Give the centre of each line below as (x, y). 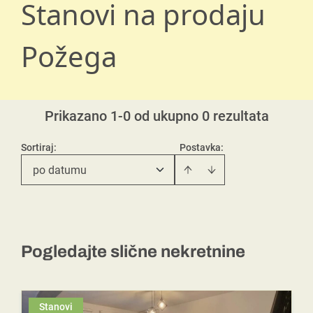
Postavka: (202, 147)
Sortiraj (37, 147)
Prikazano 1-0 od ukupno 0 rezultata (156, 116)
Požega (69, 56)
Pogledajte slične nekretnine (133, 252)
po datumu (60, 170)
